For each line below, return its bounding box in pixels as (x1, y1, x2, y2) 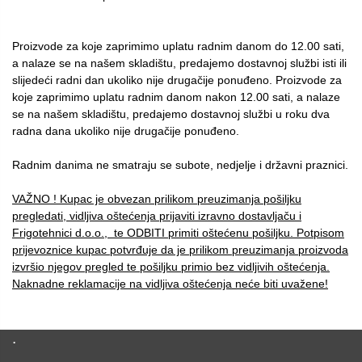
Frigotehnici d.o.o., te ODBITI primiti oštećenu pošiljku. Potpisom (12, 226, 344, 240)
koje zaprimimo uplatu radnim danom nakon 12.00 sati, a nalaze (12, 90, 340, 104)
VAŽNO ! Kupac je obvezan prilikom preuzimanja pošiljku (12, 192, 301, 206)
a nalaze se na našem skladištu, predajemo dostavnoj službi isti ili (12, 57, 347, 70)
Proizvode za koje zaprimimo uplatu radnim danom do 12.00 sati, (12, 40, 344, 53)
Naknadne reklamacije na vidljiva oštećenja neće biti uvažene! (12, 277, 328, 291)
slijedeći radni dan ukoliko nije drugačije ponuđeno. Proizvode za (12, 74, 342, 87)
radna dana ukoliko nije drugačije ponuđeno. (12, 124, 239, 138)
